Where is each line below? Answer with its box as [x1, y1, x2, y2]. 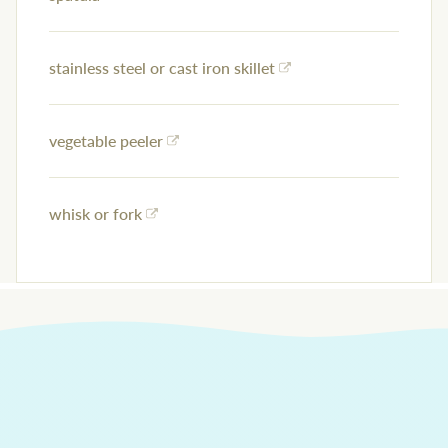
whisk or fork [49, 202, 142, 226]
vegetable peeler [49, 129, 163, 153]
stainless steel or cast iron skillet [49, 56, 275, 80]
